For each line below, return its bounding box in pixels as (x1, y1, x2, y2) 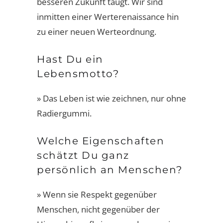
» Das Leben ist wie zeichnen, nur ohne (37, 93, 186, 104)
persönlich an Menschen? (37, 164, 183, 176)
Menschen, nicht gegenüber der (37, 204, 160, 215)
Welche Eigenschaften (37, 135, 164, 147)
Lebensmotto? (37, 68, 119, 80)
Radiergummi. (37, 108, 92, 119)
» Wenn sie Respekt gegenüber (37, 189, 157, 200)
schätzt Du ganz (37, 149, 129, 161)
